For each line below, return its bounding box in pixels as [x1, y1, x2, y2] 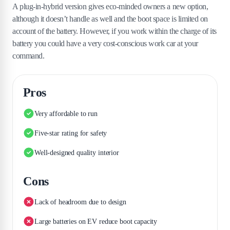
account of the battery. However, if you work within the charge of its [12, 27, 217, 35]
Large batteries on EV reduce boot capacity [34, 217, 158, 225]
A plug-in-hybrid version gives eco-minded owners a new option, [12, 2, 208, 11]
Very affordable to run [34, 109, 98, 118]
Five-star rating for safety [34, 129, 107, 137]
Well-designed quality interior [34, 148, 119, 157]
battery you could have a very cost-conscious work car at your [12, 39, 198, 48]
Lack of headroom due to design [34, 198, 126, 206]
